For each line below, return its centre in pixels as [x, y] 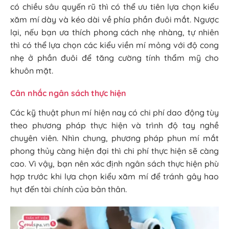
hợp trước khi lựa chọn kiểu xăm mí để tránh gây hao [114, 177]
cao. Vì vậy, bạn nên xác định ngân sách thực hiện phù [114, 164]
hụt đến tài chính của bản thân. [68, 189]
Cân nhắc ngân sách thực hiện [68, 93]
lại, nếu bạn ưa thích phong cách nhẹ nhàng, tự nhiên [114, 32]
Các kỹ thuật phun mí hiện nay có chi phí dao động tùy [114, 113]
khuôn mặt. [32, 70]
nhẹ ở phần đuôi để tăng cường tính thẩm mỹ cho [114, 58]
